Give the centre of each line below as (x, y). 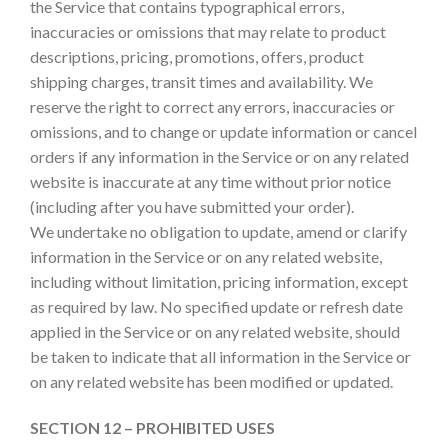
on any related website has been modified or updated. (211, 382)
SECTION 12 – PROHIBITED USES (152, 427)
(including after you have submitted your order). (192, 207)
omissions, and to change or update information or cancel (223, 132)
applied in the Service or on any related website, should (215, 332)
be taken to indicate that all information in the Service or (220, 357)
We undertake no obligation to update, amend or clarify (218, 232)
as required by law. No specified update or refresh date (216, 307)
